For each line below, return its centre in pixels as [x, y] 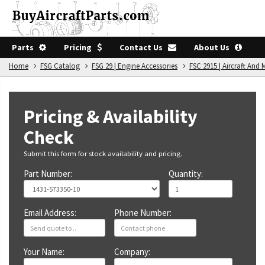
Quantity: [186, 174]
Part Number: [48, 174]
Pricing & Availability [111, 117]
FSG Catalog [60, 66]
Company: [132, 252]
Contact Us [144, 47]
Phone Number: [143, 213]
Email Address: [50, 213]
